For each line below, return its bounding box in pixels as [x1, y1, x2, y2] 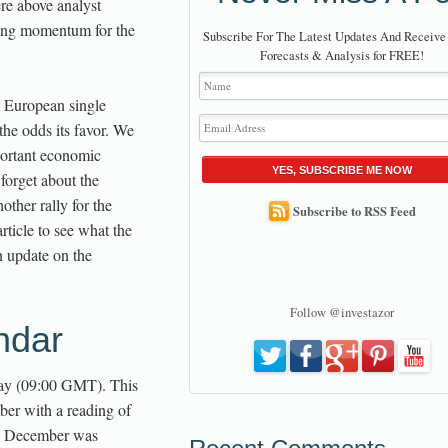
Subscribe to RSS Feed [292, 202, 416, 220]
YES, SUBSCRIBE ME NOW [271, 163, 412, 176]
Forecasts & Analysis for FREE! [260, 47, 424, 64]
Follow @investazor [290, 304, 394, 321]
